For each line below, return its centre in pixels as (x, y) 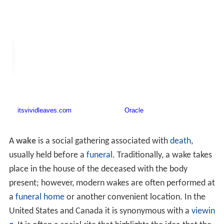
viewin (203, 211)
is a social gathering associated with (103, 141)
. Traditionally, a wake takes (162, 155)
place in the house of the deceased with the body (98, 169)
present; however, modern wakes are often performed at (112, 183)
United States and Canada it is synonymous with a (100, 211)
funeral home (40, 197)
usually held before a (47, 155)
